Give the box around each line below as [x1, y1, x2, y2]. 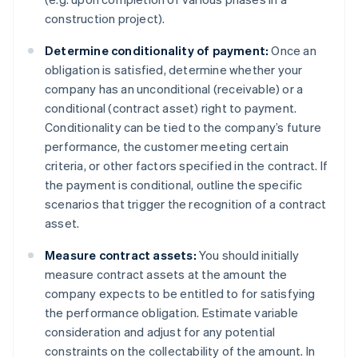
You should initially [196, 247, 300, 264]
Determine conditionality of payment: [45, 42, 269, 59]
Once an [268, 42, 316, 59]
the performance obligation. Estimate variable [45, 304, 299, 321]
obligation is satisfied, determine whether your [45, 62, 303, 78]
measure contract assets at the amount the [45, 266, 288, 283]
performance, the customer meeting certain [45, 138, 289, 155]
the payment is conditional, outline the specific [45, 177, 303, 193]
